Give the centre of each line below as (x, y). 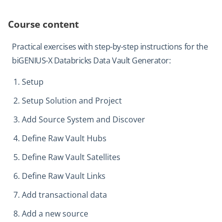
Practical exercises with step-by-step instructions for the (110, 46)
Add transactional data (64, 194)
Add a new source (55, 213)
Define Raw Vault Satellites (71, 157)
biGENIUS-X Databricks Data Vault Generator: (91, 60)
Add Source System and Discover (83, 119)
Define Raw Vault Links (64, 176)
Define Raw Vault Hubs (64, 138)
